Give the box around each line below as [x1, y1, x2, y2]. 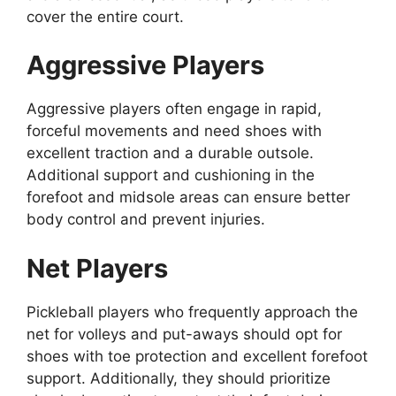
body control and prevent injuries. [27, 210, 265, 229]
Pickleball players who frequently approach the [27, 302, 358, 321]
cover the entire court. [27, 7, 184, 26]
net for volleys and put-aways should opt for [27, 324, 342, 343]
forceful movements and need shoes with [27, 122, 322, 141]
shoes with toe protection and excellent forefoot [27, 346, 368, 365]
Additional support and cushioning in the [27, 166, 315, 185]
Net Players [27, 252, 168, 284]
